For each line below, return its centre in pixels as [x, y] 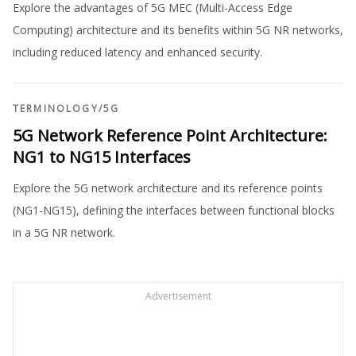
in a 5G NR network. [64, 232]
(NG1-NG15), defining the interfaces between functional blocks [174, 210]
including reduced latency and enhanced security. [137, 52]
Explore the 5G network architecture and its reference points [168, 188]
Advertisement [178, 296]
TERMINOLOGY [56, 108]
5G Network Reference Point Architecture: [170, 135]
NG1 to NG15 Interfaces [102, 157]
